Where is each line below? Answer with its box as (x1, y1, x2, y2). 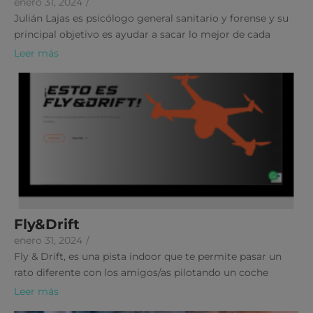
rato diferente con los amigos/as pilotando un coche (14, 266, 268, 279)
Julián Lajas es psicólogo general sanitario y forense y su (14, 12, 289, 25)
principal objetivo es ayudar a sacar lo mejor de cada (14, 28, 270, 41)
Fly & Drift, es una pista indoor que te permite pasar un (14, 250, 282, 263)
